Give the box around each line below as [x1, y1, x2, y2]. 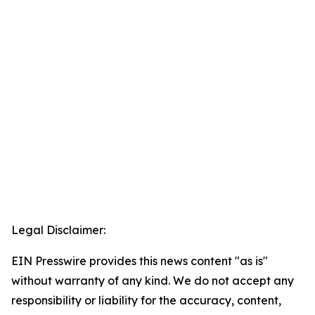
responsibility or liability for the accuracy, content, [11, 293, 281, 307]
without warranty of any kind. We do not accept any [11, 274, 294, 288]
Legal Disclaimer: [11, 223, 105, 237]
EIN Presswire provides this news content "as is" [11, 254, 268, 268]
